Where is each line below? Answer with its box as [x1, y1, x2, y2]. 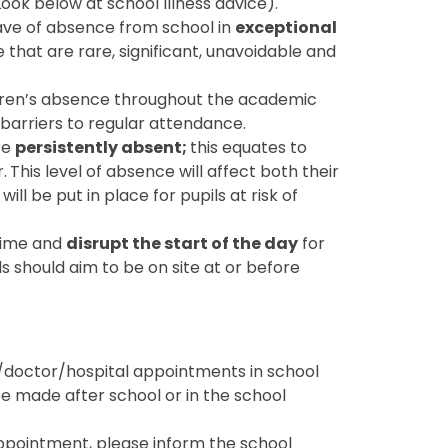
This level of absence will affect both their [10, 159, 340, 183]
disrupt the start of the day [66, 231, 299, 255]
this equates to [190, 135, 308, 159]
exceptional [235, 15, 338, 39]
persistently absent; [15, 135, 191, 159]
